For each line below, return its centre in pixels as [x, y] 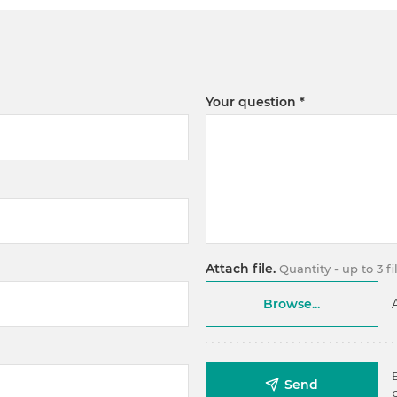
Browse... [292, 304]
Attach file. [240, 268]
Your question [250, 101]
